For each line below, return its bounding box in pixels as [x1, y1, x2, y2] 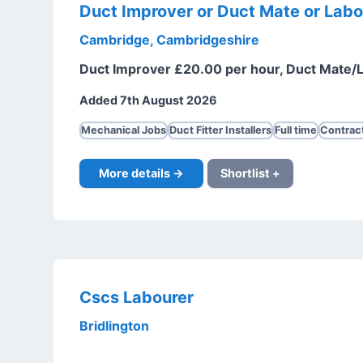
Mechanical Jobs [80, 124, 166, 137]
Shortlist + [220, 166, 280, 181]
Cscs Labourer [79, 287, 194, 307]
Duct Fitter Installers [169, 124, 271, 137]
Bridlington [79, 317, 149, 334]
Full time [274, 124, 317, 137]
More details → [98, 166, 184, 181]
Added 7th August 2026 [79, 93, 217, 108]
